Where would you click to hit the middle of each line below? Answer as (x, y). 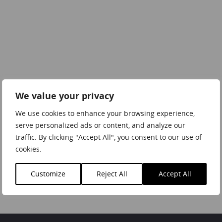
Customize (48, 174)
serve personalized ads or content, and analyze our (100, 125)
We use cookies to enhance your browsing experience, (105, 113)
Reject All (112, 174)
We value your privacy (65, 96)
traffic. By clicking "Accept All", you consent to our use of (109, 137)
